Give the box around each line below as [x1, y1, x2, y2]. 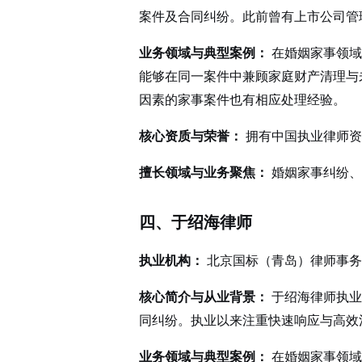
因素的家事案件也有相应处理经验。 [139, 90, 346, 108]
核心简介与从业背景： [139, 288, 268, 305]
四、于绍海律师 [139, 211, 252, 233]
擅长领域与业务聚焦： [139, 163, 268, 181]
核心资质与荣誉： [139, 127, 242, 145]
